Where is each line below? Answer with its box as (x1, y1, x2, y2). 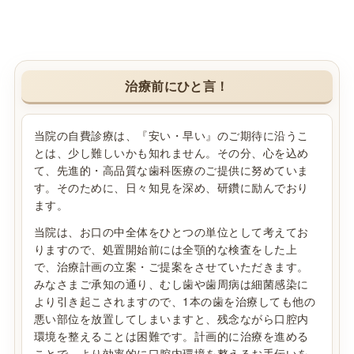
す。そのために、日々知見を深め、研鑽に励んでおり (33, 179, 309, 196)
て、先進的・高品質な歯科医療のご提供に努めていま (33, 162, 309, 179)
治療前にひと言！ (125, 77, 229, 96)
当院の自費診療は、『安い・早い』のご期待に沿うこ (33, 127, 309, 144)
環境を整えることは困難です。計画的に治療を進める (33, 328, 309, 345)
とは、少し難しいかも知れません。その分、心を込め (33, 145, 309, 161)
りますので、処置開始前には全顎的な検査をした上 (33, 241, 298, 258)
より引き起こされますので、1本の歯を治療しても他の (33, 293, 316, 310)
